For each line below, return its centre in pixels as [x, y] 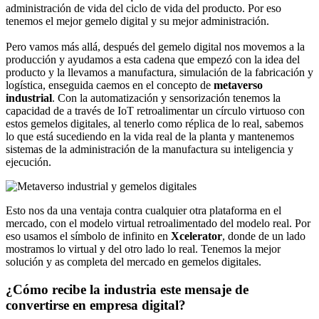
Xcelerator [197, 236]
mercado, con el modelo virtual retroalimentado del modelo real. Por [158, 223]
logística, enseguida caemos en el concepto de [110, 85]
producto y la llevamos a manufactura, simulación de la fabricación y [159, 72]
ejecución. [28, 162]
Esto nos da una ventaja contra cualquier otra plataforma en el [143, 210]
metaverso [238, 85]
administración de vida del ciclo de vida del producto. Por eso [143, 8]
